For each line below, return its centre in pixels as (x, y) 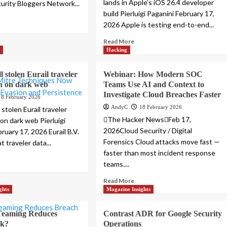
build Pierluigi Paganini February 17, (159, 14)
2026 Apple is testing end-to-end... (159, 25)
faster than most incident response (160, 153)
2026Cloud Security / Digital (148, 131)
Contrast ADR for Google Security (163, 214)
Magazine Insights (129, 189)
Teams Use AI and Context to (154, 85)
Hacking (117, 50)
